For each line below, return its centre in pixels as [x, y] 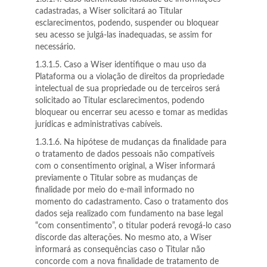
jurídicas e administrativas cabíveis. [99, 125]
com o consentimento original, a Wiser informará [125, 166]
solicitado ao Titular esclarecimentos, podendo [120, 101]
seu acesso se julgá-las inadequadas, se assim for [124, 35]
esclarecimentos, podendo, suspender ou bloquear [127, 23]
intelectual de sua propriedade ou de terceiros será [128, 89]
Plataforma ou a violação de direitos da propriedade [130, 77]
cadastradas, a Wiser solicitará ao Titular [109, 11]
